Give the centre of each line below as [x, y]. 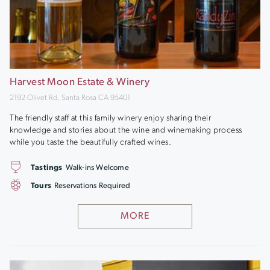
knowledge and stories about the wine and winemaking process [126, 130]
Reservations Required [93, 186]
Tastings [47, 168]
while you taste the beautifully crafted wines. [90, 143]
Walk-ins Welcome [97, 168]
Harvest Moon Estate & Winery [80, 82]
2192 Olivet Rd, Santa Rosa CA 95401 [70, 98]
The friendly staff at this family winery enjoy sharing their [110, 118]
